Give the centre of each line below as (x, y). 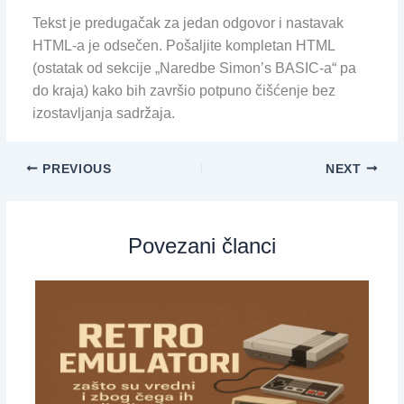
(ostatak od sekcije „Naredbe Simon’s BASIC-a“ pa (194, 68)
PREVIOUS (75, 169)
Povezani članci (202, 247)
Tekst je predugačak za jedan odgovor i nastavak (188, 23)
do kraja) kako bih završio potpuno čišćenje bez (184, 90)
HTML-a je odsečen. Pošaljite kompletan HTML (183, 45)
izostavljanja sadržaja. (103, 113)
